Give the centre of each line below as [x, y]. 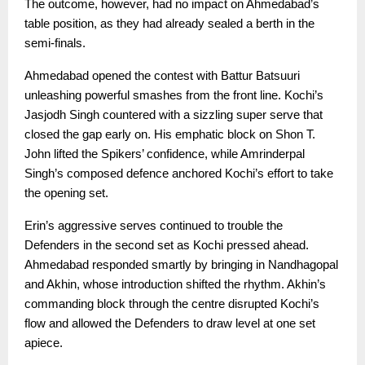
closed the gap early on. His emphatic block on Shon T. [170, 135]
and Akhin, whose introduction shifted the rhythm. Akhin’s [175, 285]
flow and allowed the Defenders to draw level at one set [170, 324]
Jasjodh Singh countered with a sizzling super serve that [174, 115]
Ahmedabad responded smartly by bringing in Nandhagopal [181, 265]
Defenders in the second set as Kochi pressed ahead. [167, 246]
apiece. [44, 343]
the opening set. [66, 193]
